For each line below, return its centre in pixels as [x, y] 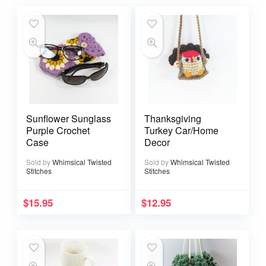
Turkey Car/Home [181, 130]
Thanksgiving [172, 118]
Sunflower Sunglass [68, 118]
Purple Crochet [58, 130]
